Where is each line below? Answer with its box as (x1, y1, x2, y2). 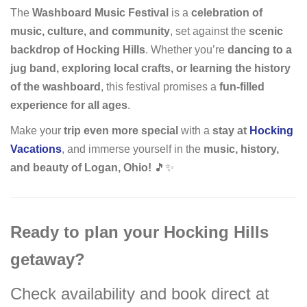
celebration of (191, 7, 262, 19)
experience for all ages (10, 99, 127, 111)
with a (178, 125, 212, 136)
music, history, (204, 143, 279, 155)
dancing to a (228, 44, 292, 56)
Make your (10, 125, 64, 136)
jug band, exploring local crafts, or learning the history (10, 62, 291, 74)
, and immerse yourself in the (62, 143, 204, 155)
